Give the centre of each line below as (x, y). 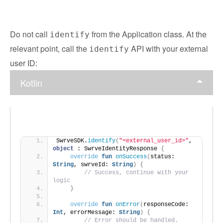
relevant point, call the (50, 49)
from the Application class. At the (148, 34)
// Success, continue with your (136, 173)
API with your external (168, 49)
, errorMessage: (91, 213)
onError (128, 205)
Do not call (30, 34)
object (63, 149)
